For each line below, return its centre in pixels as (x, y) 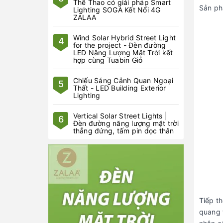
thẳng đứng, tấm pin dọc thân (124, 131)
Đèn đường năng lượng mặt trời (126, 123)
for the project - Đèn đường (120, 45)
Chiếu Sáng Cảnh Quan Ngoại (123, 80)
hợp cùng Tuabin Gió (108, 60)
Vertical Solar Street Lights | (120, 116)
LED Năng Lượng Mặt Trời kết (123, 53)
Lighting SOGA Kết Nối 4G (117, 10)
